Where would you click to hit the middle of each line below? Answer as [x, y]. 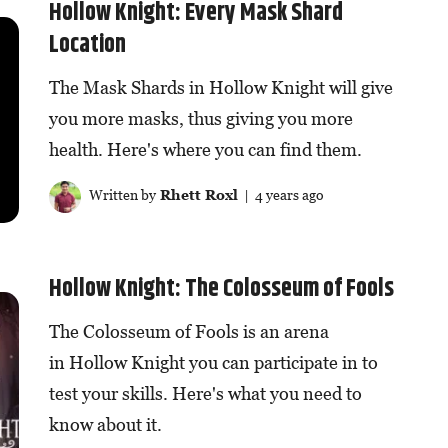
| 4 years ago [280, 195]
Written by [120, 195]
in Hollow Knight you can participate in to [213, 362]
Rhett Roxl [196, 195]
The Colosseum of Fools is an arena [188, 331]
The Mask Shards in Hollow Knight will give [220, 88]
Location [87, 45]
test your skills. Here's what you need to [205, 393]
